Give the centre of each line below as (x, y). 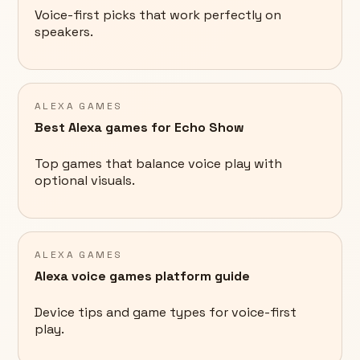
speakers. (64, 32)
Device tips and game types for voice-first (166, 313)
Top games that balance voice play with (158, 164)
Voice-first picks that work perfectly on (158, 15)
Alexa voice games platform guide (142, 276)
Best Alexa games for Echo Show (139, 128)
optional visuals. (85, 181)
